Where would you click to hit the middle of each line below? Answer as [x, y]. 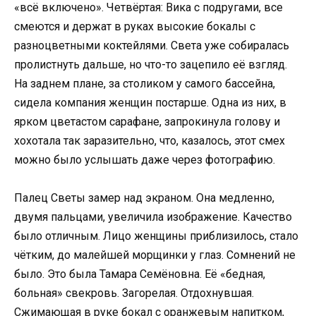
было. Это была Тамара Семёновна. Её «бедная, [140, 274]
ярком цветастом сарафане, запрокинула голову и [147, 121]
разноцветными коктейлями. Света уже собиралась [152, 45]
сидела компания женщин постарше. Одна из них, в [150, 102]
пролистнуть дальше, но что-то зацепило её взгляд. [151, 64]
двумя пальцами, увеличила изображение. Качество [153, 217]
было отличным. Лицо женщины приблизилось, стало [156, 236]
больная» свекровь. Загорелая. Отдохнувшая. [134, 293]
